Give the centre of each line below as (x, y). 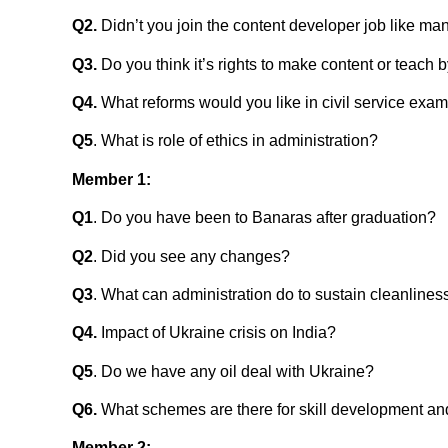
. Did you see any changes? (191, 256)
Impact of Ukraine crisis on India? (216, 333)
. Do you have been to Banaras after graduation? (264, 218)
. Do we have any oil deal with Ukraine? (233, 371)
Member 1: (111, 179)
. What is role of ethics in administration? (235, 141)
